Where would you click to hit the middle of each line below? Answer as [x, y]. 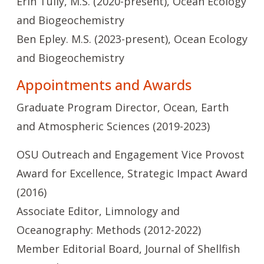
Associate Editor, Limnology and [98, 211]
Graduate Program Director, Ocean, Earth [123, 107]
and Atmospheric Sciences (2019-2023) [113, 126]
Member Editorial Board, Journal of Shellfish [128, 249]
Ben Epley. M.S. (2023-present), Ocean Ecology [132, 39]
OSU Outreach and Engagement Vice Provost [131, 154]
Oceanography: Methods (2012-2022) [109, 230]
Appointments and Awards [104, 85]
